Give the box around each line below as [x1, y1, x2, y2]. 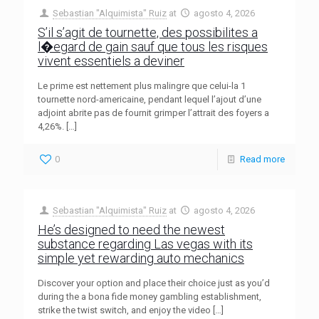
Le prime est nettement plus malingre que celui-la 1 [38, 80, 246, 91]
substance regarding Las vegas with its [38, 236, 253, 251]
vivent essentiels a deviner [38, 53, 184, 68]
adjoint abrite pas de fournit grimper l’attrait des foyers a [38, 108, 269, 118]
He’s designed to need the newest [38, 222, 225, 237]
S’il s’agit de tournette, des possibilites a [38, 25, 258, 40]
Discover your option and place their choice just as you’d [38, 278, 270, 288]
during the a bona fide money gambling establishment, [38, 291, 261, 302]
